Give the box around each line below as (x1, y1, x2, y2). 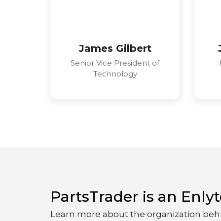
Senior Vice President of (71, 58, 160, 68)
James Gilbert (78, 42, 151, 55)
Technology (93, 69, 137, 79)
